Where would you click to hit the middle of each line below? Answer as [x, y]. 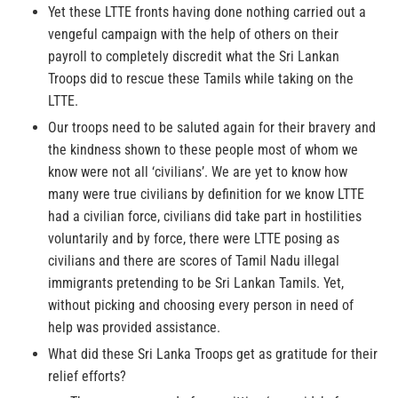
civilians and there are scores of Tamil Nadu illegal [194, 261]
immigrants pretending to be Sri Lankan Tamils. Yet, [196, 283]
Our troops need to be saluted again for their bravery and [212, 128]
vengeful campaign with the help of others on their [193, 35]
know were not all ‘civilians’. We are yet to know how [198, 172]
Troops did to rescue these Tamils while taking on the [201, 79]
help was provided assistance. [134, 328]
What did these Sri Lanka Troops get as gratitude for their [213, 354]
